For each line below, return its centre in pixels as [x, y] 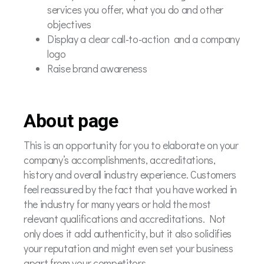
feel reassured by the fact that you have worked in [130, 189]
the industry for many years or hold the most [117, 204]
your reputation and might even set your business [128, 248]
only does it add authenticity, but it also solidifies [128, 233]
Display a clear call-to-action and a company [143, 39]
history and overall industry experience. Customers [130, 174]
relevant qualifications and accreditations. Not [125, 219]
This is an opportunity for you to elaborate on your [131, 145]
